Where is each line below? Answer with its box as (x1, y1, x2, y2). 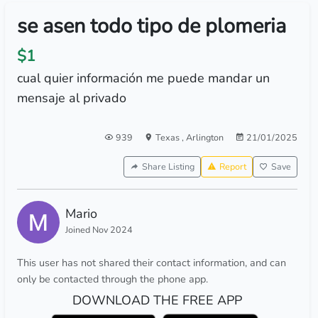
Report (219, 160, 246, 172)
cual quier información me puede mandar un (16, 70, 270, 87)
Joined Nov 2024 (65, 224, 133, 236)
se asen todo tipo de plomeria (16, 12, 286, 40)
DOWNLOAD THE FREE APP (72, 292, 242, 309)
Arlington (185, 131, 224, 143)
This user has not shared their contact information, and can (16, 256, 286, 270)
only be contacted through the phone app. (16, 272, 208, 286)
